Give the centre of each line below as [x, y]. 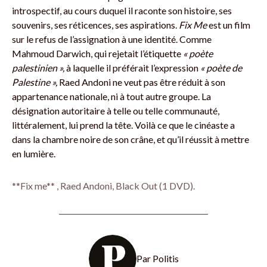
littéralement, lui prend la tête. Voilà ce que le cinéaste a [123, 125]
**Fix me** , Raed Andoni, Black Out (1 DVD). [103, 186]
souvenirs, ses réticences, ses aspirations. [95, 25]
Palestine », [35, 82]
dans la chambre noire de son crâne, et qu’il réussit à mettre [131, 139]
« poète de [221, 68]
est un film [229, 25]
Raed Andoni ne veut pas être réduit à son [141, 82]
